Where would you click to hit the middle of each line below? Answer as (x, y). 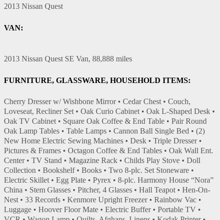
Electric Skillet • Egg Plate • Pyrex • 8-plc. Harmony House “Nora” (109, 180)
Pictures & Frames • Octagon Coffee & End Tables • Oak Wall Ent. (109, 150)
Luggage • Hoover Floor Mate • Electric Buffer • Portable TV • (102, 209)
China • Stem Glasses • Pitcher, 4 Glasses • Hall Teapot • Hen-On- (107, 190)
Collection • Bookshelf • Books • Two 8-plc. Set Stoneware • (99, 170)
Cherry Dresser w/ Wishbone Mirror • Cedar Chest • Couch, (97, 101)
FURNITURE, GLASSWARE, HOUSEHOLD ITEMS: (97, 80)
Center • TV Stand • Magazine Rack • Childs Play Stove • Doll (102, 160)
